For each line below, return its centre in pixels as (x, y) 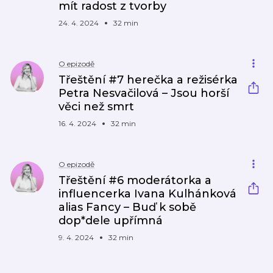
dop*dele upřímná (111, 221)
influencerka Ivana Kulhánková (147, 194)
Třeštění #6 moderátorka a (135, 180)
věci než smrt (96, 107)
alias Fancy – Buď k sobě (127, 207)
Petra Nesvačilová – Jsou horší (144, 93)
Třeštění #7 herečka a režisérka (148, 80)
